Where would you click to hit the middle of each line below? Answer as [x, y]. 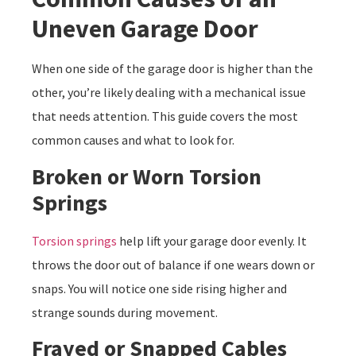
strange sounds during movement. [125, 312]
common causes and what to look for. [133, 140]
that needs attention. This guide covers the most [165, 116]
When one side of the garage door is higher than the [172, 69]
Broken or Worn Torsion [147, 176]
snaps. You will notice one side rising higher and [159, 288]
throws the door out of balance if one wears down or [173, 264]
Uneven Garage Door [145, 29]
